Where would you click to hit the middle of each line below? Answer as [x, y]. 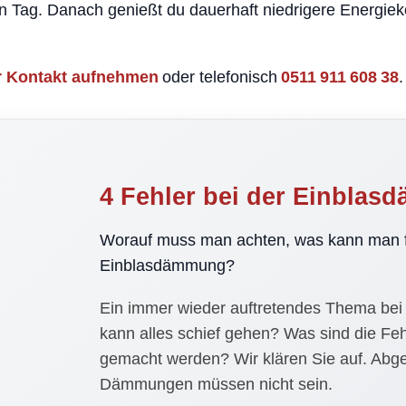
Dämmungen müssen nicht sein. [216, 385]
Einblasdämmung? [167, 266]
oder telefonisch [220, 77]
